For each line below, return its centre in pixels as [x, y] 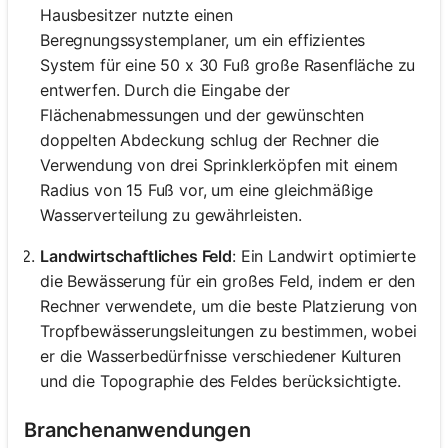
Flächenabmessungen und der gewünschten [202, 115]
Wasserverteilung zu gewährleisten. [171, 215]
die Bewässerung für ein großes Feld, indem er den [228, 281]
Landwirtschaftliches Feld [136, 256]
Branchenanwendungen [137, 430]
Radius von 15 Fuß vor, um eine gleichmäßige [207, 190]
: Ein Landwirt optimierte [324, 256]
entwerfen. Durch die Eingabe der [165, 90]
